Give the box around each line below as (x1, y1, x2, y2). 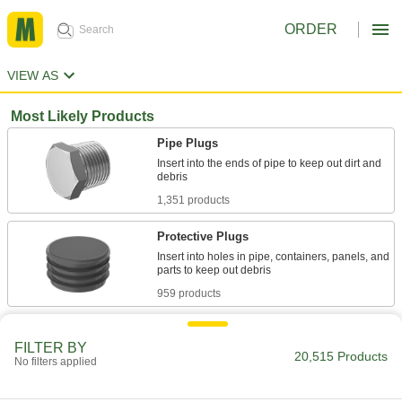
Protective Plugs (157, 230, 249, 244)
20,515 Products (294, 349, 388, 363)
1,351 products (157, 194, 230, 207)
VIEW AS (7, 68, 58, 83)
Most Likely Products (11, 109, 154, 125)
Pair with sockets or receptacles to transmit (157, 344, 363, 357)
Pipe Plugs (157, 136, 218, 151)
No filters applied (14, 355, 97, 368)
